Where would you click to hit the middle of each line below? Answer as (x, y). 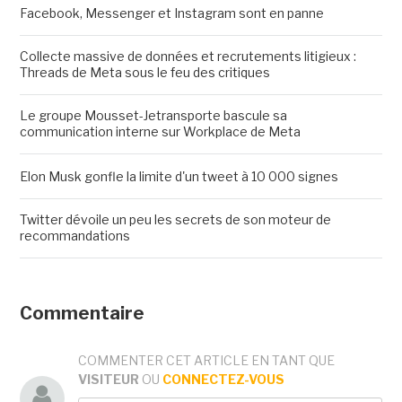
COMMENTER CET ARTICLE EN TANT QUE (206, 361)
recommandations (74, 236)
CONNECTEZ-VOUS (223, 380)
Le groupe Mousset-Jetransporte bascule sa (153, 116)
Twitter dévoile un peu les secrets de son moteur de (175, 220)
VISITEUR (108, 380)
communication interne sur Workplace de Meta (160, 132)
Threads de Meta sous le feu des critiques (144, 73)
